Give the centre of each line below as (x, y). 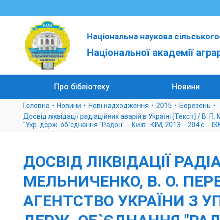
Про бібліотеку (82, 87)
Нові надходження (119, 106)
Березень (195, 106)
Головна (36, 106)
